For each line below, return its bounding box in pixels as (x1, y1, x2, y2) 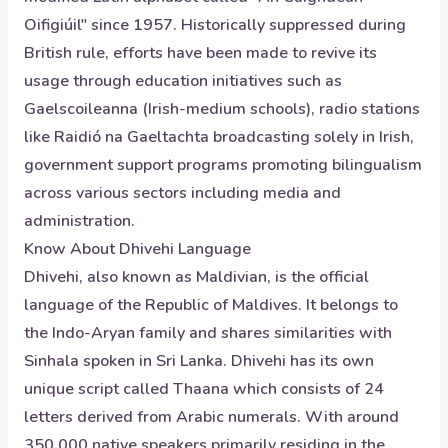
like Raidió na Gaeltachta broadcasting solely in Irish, (24, 126, 414, 148)
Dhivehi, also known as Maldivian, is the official (24, 266, 369, 288)
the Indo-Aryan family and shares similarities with (24, 322, 392, 344)
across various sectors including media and (24, 182, 341, 204)
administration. (24, 210, 135, 232)
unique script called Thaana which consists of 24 (24, 378, 384, 400)
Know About (24, 238, 119, 260)
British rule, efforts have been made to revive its (24, 42, 377, 64)
